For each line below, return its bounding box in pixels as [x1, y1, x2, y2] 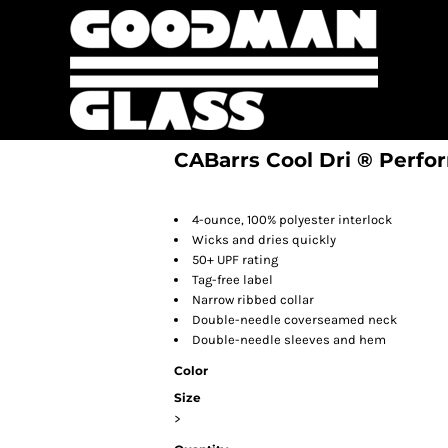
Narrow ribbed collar [192, 292, 314, 307]
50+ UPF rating [192, 252, 278, 267]
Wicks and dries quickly [192, 232, 336, 247]
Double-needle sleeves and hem [192, 332, 386, 347]
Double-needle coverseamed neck [192, 312, 397, 327]
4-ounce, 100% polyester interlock [192, 212, 392, 227]
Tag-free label [192, 272, 273, 287]
